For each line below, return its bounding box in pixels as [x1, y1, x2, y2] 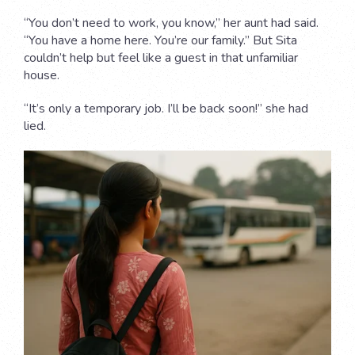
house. [24, 67, 63, 85]
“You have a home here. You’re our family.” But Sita [24, 32, 297, 50]
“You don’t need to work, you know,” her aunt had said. [24, 14, 319, 32]
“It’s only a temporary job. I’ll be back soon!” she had [24, 100, 308, 118]
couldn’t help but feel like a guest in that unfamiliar [24, 49, 298, 67]
